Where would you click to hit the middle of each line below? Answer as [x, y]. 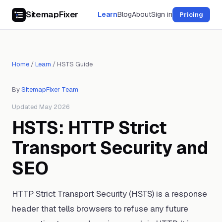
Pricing [191, 15]
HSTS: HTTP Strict [89, 128]
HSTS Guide [75, 64]
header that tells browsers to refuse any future [100, 209]
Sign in [162, 14]
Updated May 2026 [41, 107]
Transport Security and [110, 148]
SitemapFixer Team [50, 89]
